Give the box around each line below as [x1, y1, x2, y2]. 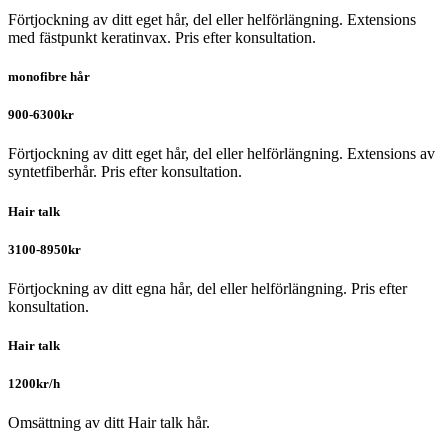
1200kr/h [8, 376, 60, 392]
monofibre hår [8, 69, 90, 85]
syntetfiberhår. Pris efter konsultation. [8, 163, 242, 181]
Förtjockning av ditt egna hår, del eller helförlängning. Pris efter [8, 279, 407, 297]
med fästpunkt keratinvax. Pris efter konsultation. [8, 28, 316, 46]
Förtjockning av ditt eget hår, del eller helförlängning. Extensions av [8, 145, 435, 163]
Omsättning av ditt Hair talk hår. [8, 414, 210, 432]
